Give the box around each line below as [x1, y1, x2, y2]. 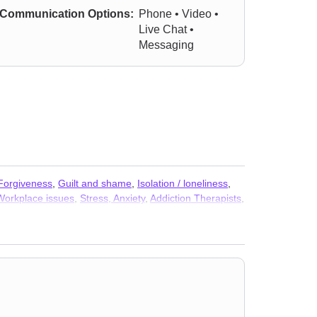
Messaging [139, 39, 195, 51]
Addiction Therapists [150, 192, 241, 204]
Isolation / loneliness [137, 178, 228, 189]
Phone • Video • [139, 8, 219, 20]
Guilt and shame [58, 178, 132, 189]
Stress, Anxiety [80, 192, 145, 204]
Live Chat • [139, 23, 195, 35]
